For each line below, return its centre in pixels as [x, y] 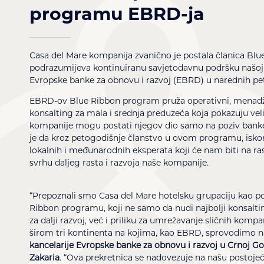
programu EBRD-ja [117, 14]
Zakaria [44, 257]
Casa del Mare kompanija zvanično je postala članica [138, 55]
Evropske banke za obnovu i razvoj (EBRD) [117, 80]
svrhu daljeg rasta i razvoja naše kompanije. [120, 162]
